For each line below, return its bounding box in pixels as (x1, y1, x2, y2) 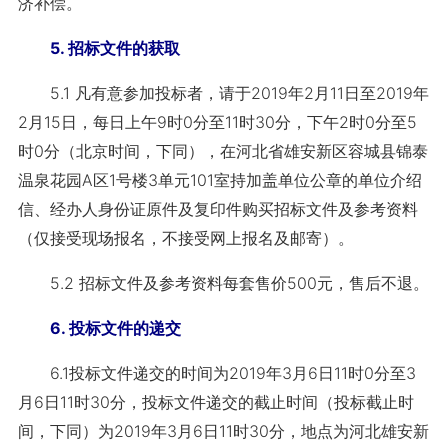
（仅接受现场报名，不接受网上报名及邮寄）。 (17, 228, 354, 248)
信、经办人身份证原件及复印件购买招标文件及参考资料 (17, 199, 418, 219)
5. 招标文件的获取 (17, 38, 180, 58)
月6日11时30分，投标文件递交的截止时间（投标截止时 (17, 392, 414, 412)
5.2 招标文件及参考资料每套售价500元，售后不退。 (17, 273, 429, 293)
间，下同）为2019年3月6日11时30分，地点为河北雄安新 (17, 421, 429, 441)
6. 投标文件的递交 (33, 318, 181, 338)
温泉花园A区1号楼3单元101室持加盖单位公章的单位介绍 (17, 170, 422, 190)
